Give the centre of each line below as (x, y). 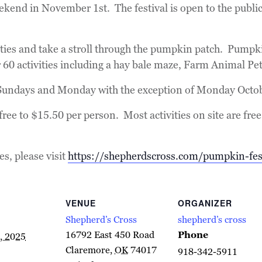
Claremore (88, 250)
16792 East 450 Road (110, 235)
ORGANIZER (205, 203)
